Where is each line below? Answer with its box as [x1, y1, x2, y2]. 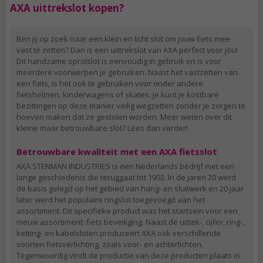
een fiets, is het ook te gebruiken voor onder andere [16, 78, 203, 89]
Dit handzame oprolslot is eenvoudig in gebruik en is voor [16, 56, 221, 66]
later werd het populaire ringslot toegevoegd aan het [16, 194, 205, 205]
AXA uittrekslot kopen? [10, 1, 124, 15]
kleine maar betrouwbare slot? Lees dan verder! [16, 123, 188, 133]
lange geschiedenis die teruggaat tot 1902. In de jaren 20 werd [16, 172, 236, 183]
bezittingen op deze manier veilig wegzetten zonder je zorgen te [16, 100, 245, 111]
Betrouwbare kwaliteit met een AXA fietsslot [16, 146, 217, 157]
